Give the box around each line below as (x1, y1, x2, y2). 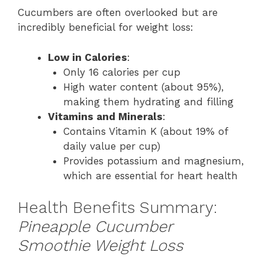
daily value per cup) (63, 140, 160, 152)
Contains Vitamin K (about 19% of (63, 125, 228, 137)
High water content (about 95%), (63, 80, 224, 93)
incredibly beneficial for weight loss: (18, 21, 193, 33)
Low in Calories (48, 51, 127, 63)
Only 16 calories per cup (63, 66, 180, 78)
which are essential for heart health (63, 169, 238, 182)
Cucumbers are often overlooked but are (18, 7, 218, 18)
